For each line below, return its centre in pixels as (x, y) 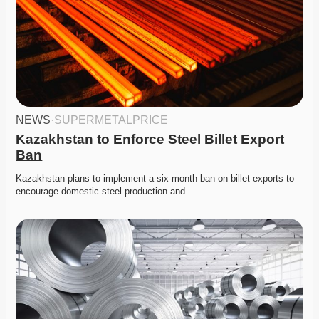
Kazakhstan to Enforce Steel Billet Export (150, 140)
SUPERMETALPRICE (111, 120)
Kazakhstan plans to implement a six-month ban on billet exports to (155, 179)
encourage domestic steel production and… (105, 192)
